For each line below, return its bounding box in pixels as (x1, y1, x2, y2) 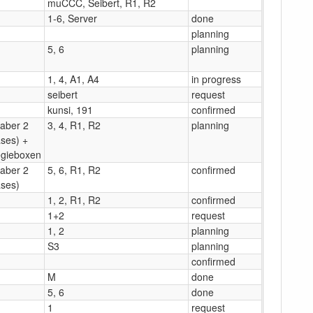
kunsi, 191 (48, 102, 93, 117)
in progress (191, 71, 241, 86)
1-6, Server (48, 10, 97, 25)
